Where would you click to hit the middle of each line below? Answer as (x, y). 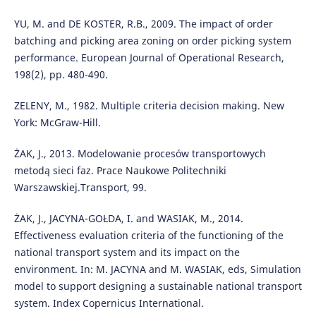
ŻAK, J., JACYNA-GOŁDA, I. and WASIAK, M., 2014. (128, 218)
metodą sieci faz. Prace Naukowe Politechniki (120, 170)
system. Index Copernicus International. (109, 303)
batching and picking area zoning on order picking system (152, 40)
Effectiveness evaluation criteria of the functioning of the (148, 235)
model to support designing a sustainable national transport (158, 286)
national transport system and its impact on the (127, 252)
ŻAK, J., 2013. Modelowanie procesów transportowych (140, 153)
